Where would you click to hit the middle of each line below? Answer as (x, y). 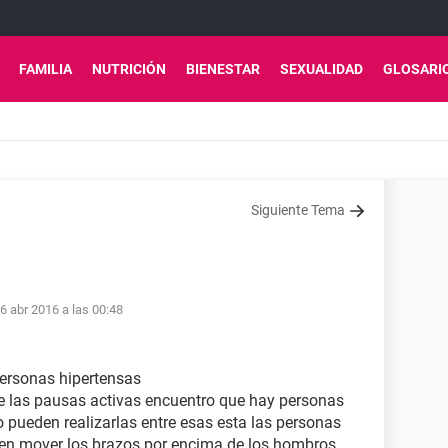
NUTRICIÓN (129, 69)
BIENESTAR (223, 69)
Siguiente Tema (298, 210)
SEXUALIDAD (321, 69)
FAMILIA (45, 69)
